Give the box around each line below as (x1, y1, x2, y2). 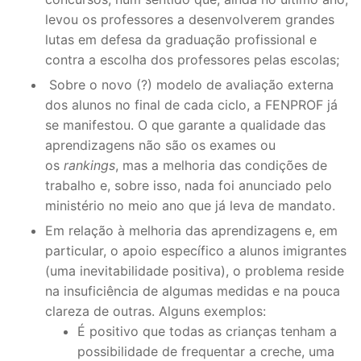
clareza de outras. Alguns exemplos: (45, 302, 266, 319)
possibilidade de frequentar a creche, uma (77, 342, 334, 359)
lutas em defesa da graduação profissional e (45, 31, 317, 48)
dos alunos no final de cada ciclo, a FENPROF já (45, 96, 338, 113)
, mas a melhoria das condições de (115, 156, 327, 173)
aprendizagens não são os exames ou (45, 136, 276, 153)
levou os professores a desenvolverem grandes (45, 10, 334, 27)
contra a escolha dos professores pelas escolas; (45, 51, 339, 68)
